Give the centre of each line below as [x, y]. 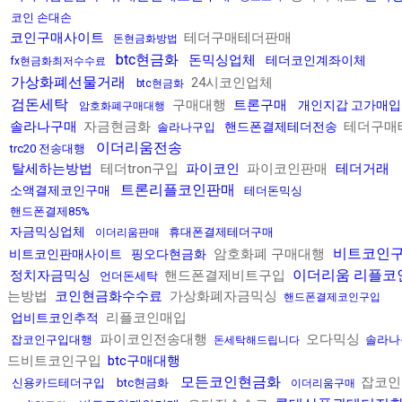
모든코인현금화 [231, 382]
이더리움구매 [323, 384]
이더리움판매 [127, 233]
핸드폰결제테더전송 [281, 127]
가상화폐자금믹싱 [223, 297]
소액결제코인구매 [60, 191]
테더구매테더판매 [236, 38]
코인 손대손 [41, 18]
